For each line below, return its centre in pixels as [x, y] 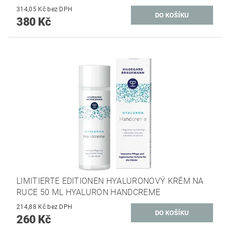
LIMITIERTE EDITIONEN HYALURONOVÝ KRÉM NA [110, 181]
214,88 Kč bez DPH [60, 207]
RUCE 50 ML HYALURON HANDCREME [89, 193]
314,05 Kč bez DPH [60, 9]
